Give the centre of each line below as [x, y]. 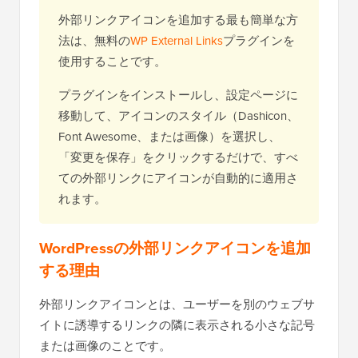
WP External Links [177, 41]
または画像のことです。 [105, 346]
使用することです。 [112, 62]
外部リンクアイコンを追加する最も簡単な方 [178, 20]
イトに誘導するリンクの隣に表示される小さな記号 [177, 325]
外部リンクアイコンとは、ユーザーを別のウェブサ [177, 304]
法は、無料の [94, 41]
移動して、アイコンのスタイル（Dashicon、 [179, 116]
